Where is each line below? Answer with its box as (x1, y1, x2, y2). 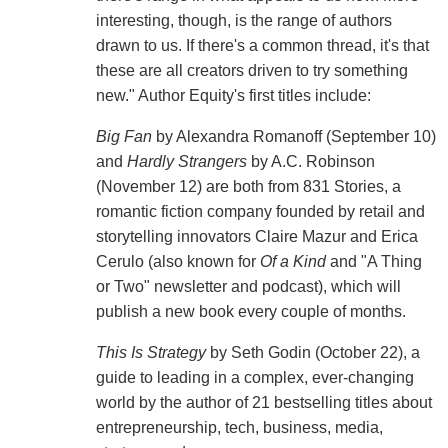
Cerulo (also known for (95, 253, 260, 271)
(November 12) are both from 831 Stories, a (95, 178, 401, 196)
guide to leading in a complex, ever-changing (95, 369, 414, 387)
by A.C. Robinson (246, 153, 375, 171)
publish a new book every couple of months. (95, 303, 406, 321)
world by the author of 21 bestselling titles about (95, 394, 432, 412)
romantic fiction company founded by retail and (95, 203, 425, 221)
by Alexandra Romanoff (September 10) (151, 128, 436, 146)
